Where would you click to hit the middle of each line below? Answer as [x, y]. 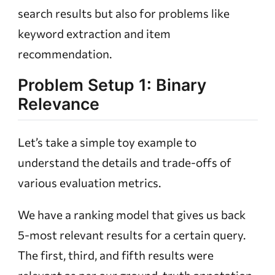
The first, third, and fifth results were [115, 255]
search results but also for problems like [123, 14]
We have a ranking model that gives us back [131, 214]
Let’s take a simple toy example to [107, 142]
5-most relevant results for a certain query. [131, 234]
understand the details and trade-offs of [124, 162]
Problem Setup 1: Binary [112, 85]
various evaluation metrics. [89, 182]
